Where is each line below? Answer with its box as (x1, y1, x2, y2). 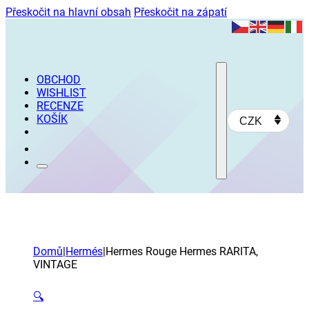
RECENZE (37, 99, 83, 112)
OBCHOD (37, 73, 81, 86)
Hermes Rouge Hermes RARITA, (106, 245, 258, 258)
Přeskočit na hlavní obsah (6, 6, 131, 19)
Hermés (66, 245, 103, 258)
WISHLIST (37, 86, 86, 99)
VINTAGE (33, 258, 77, 271)
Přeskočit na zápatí (134, 6, 227, 19)
